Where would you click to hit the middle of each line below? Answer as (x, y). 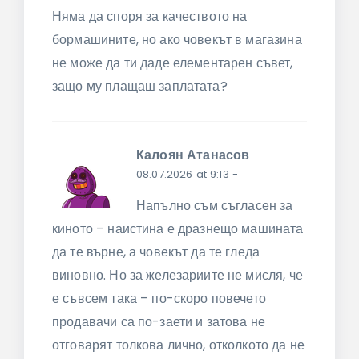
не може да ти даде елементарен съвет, (173, 63)
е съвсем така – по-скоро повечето (159, 299)
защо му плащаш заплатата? (140, 86)
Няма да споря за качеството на (150, 16)
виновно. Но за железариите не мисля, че (177, 276)
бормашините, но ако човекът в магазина (177, 39)
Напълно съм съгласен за (215, 206)
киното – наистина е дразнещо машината (178, 229)
